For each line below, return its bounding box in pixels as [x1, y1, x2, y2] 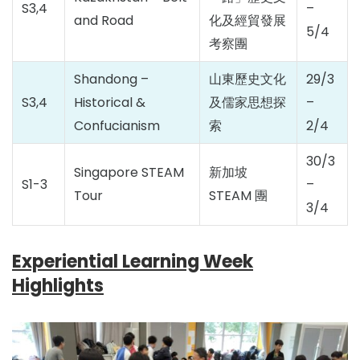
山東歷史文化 [209, 70, 286, 88]
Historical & [74, 93, 145, 112]
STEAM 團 [209, 186, 268, 205]
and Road [74, 11, 133, 30]
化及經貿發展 [209, 11, 286, 30]
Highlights [12, 273, 104, 298]
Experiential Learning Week [12, 249, 253, 274]
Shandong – [74, 70, 149, 88]
